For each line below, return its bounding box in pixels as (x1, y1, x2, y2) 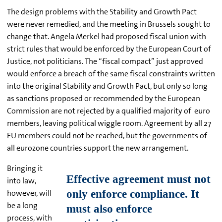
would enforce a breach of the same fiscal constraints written (7, 68, 215, 79)
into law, (7, 175, 36, 186)
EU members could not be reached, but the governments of (7, 130, 207, 141)
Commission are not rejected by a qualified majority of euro (7, 106, 210, 116)
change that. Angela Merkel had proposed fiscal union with (7, 31, 206, 42)
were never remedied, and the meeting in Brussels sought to (7, 19, 211, 30)
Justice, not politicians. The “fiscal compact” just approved (7, 56, 203, 67)
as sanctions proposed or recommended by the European (7, 93, 200, 104)
